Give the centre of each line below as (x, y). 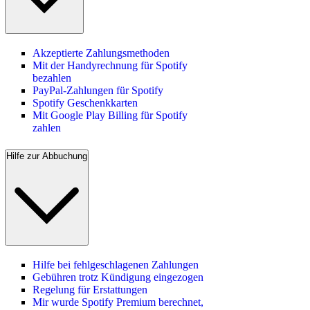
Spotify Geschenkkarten (85, 103)
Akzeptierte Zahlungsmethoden (101, 53)
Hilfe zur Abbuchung (47, 156)
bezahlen (52, 78)
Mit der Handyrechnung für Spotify (110, 66)
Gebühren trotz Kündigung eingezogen (118, 277)
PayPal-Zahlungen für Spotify (98, 91)
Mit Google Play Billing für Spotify (110, 116)
